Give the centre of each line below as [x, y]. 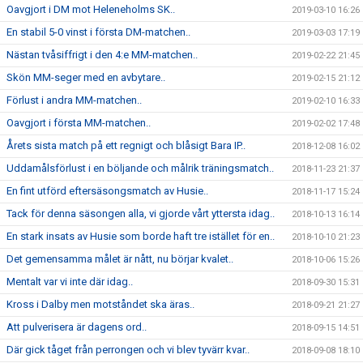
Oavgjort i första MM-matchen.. [79, 123]
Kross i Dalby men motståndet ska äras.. [100, 304]
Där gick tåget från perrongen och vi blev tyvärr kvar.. [128, 350]
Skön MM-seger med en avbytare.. [86, 77]
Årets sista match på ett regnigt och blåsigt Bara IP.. [126, 145]
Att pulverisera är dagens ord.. [77, 327]
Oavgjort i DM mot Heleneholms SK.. [91, 9]
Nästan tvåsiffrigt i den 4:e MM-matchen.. [102, 55]
